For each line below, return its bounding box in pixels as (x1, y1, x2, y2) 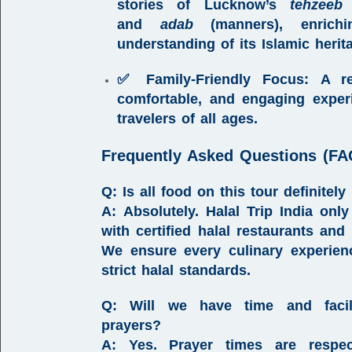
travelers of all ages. (117, 111, 258, 126)
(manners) (192, 16, 280, 32)
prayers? (101, 317, 161, 333)
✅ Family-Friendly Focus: (117, 71, 310, 87)
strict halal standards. (101, 262, 251, 278)
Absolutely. (116, 203, 207, 219)
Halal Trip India (206, 203, 313, 219)
